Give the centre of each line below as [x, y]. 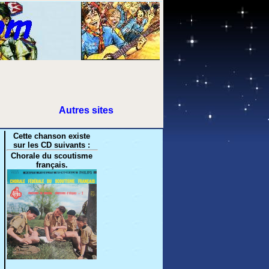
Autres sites [86, 110]
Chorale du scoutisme [52, 156]
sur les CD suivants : [52, 145]
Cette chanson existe [52, 136]
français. [52, 165]
